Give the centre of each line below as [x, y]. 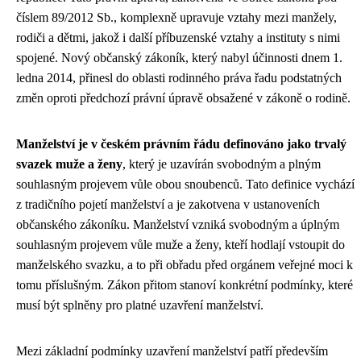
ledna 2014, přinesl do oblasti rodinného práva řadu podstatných [179, 78]
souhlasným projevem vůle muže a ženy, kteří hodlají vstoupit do [180, 245]
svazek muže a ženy [69, 164]
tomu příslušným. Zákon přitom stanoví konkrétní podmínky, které [185, 285]
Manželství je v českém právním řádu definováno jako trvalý [181, 144]
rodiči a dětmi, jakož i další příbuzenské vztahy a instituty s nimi [178, 37]
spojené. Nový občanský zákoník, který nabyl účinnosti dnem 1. [179, 58]
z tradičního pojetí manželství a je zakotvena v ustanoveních [168, 204]
